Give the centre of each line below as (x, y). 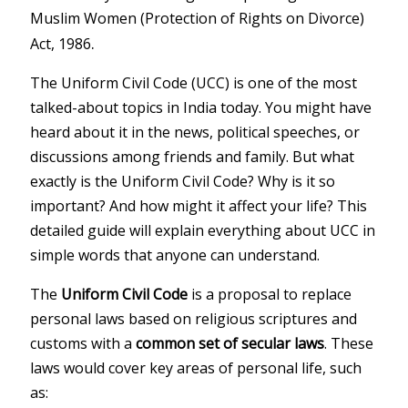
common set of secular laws (230, 343)
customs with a (83, 343)
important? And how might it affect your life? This (199, 205)
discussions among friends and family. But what (193, 156)
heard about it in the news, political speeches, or (195, 132)
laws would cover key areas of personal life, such (196, 367)
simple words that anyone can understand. (175, 255)
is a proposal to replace (270, 294)
